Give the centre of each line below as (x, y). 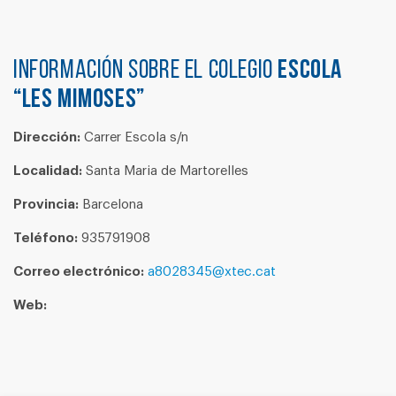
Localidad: (48, 171)
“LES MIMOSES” (79, 100)
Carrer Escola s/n (134, 137)
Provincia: (46, 205)
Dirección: (47, 137)
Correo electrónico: (79, 272)
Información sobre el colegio (146, 71)
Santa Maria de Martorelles (165, 171)
